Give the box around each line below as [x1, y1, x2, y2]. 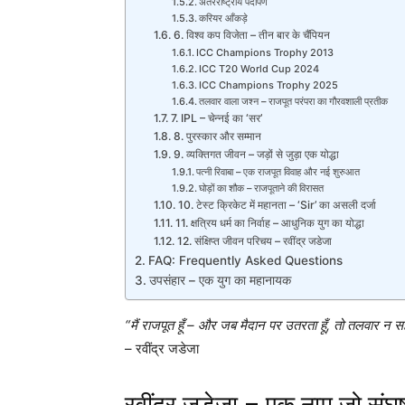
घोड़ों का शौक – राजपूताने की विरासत [198, 181, 324, 194]
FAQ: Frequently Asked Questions [147, 252, 343, 268]
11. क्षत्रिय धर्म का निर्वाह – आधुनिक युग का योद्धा [174, 215, 364, 230]
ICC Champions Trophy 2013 [195, 45, 334, 59]
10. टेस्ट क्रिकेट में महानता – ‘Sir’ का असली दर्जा [177, 197, 376, 212]
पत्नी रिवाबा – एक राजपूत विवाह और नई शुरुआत [195, 165, 360, 178]
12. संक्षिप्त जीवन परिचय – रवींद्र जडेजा [176, 233, 332, 248]
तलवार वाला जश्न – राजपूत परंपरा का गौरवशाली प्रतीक [198, 94, 388, 108]
